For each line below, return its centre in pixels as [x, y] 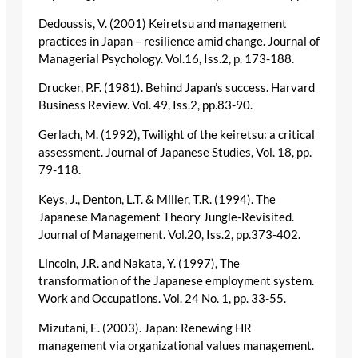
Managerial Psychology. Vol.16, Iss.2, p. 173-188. [166, 58]
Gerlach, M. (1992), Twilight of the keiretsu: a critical [177, 134]
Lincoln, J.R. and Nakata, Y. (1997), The [139, 264]
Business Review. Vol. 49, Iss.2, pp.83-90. [145, 105]
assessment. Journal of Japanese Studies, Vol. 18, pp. [175, 152]
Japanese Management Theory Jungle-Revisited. [166, 217]
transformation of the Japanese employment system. [176, 281]
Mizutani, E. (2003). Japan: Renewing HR [145, 328]
